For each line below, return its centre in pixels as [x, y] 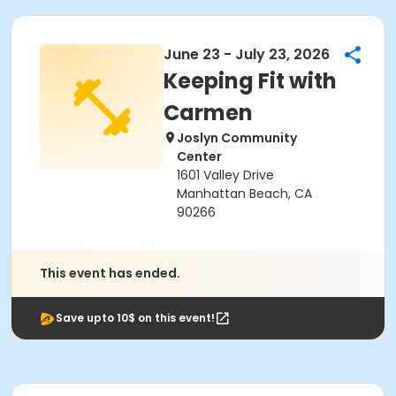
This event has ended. [110, 273]
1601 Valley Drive [225, 175]
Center [199, 156]
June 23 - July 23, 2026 [247, 54]
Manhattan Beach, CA [244, 194]
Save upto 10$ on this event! [135, 318]
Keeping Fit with [250, 81]
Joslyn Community [237, 138]
